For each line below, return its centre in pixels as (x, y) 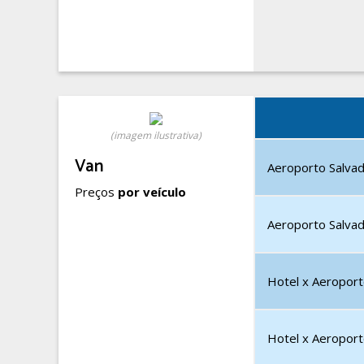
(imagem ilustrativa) (156, 135)
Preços (96, 192)
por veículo (152, 192)
